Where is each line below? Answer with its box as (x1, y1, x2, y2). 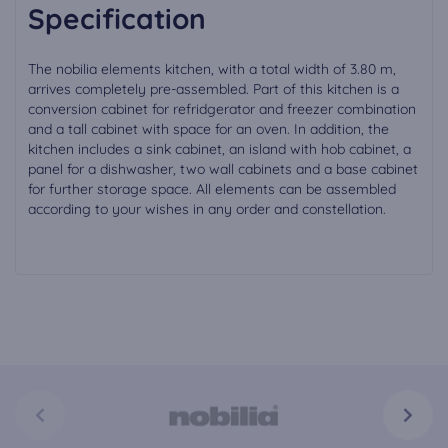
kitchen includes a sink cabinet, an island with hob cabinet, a (28, 140, 411, 158)
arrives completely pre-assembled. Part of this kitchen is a (28, 80, 399, 98)
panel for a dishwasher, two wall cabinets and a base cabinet (28, 160, 418, 178)
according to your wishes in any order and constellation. (28, 200, 386, 218)
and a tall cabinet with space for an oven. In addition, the (28, 120, 389, 138)
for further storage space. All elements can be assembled (28, 180, 396, 198)
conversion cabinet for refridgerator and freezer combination (28, 100, 416, 118)
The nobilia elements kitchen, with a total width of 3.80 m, (28, 60, 396, 78)
